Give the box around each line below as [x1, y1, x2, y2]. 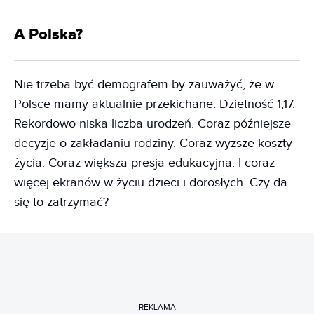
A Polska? [14, 25, 83, 45]
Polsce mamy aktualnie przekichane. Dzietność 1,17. [14, 97, 295, 112]
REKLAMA [138, 301, 176, 312]
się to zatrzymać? [14, 195, 109, 210]
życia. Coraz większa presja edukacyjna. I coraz [14, 156, 275, 171]
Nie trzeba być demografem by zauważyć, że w [14, 77, 274, 93]
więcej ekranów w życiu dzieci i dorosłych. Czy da [14, 175, 287, 191]
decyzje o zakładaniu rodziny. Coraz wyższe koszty [14, 136, 292, 151]
